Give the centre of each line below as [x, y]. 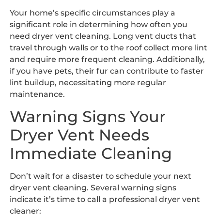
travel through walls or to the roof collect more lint [108, 48]
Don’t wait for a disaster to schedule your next [101, 176]
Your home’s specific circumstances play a [93, 13]
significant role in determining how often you [99, 25]
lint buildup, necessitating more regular [88, 83]
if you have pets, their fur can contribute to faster [107, 71]
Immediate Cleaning [91, 153]
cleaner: [25, 211]
